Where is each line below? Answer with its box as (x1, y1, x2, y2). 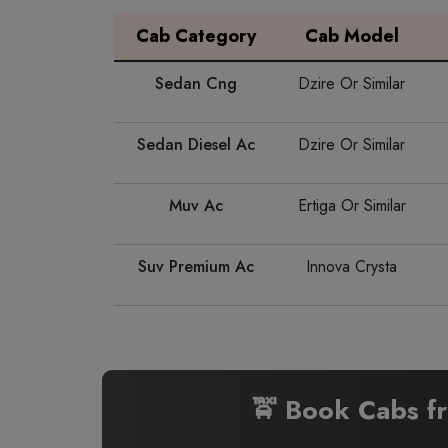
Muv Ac (168, 194, 223, 217)
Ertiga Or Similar (297, 194, 406, 217)
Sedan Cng (154, 72, 237, 95)
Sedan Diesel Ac (136, 133, 255, 156)
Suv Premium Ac (137, 255, 254, 278)
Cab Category (135, 23, 256, 49)
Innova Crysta (306, 255, 397, 278)
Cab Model (304, 23, 399, 49)
